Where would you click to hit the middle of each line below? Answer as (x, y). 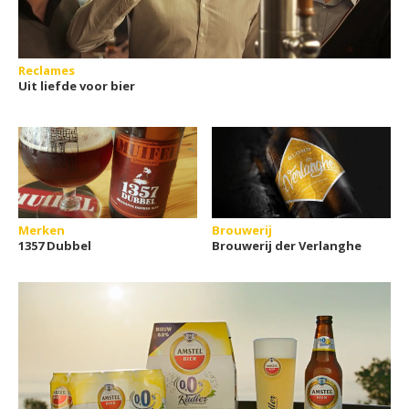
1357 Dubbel (55, 246)
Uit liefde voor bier (77, 86)
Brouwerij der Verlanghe (287, 246)
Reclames (47, 70)
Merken (42, 230)
